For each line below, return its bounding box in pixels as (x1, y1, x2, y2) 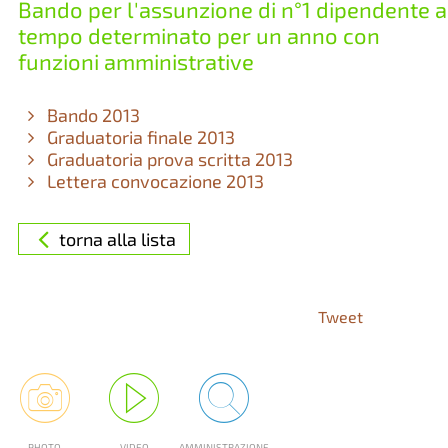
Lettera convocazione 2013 (43, 170, 265, 192)
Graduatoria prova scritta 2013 (43, 148, 294, 170)
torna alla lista (58, 227, 176, 250)
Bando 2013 (43, 104, 141, 126)
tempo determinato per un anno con (17, 22, 380, 48)
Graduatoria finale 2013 (43, 126, 236, 148)
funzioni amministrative (17, 48, 254, 74)
